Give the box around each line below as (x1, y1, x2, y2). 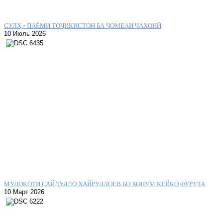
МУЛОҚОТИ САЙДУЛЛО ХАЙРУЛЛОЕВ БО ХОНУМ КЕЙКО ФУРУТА (4, 178, 205, 188)
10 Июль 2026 (4, 29, 46, 37)
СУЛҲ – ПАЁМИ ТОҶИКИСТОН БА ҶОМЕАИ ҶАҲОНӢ (4, 20, 161, 30)
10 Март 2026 (4, 188, 44, 196)
